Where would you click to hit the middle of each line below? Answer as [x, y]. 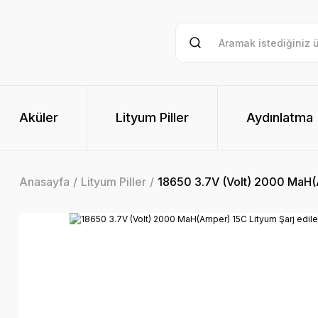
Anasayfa [44, 182]
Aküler [39, 117]
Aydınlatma [280, 117]
